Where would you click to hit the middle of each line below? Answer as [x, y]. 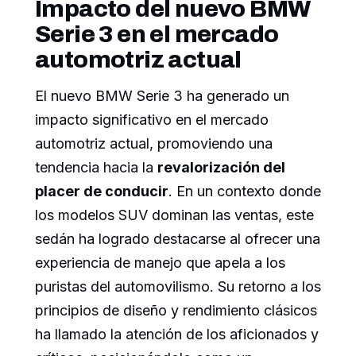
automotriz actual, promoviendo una [154, 143]
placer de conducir [102, 191]
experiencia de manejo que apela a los [160, 262]
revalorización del [221, 167]
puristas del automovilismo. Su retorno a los [178, 286]
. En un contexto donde [245, 191]
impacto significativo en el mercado [152, 119]
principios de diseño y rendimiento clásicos [176, 310]
